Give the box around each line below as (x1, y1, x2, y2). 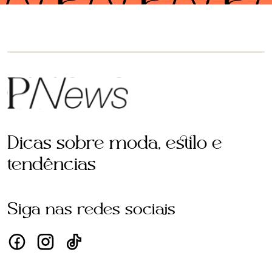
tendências (7, 154, 96, 175)
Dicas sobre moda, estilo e (7, 133, 222, 154)
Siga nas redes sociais (7, 200, 175, 219)
